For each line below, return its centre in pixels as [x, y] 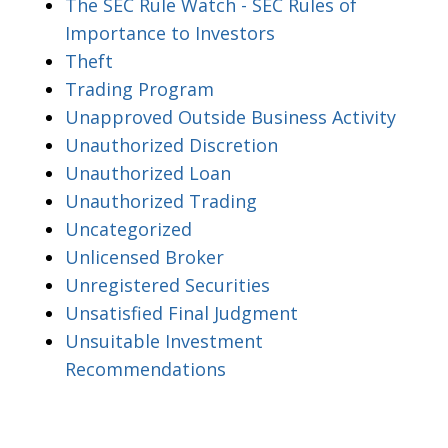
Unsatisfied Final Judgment [181, 312]
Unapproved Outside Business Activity [230, 116]
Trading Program [139, 88]
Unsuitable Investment [164, 340]
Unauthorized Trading [161, 200]
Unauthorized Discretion [171, 144]
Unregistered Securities [167, 284]
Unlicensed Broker [144, 256]
